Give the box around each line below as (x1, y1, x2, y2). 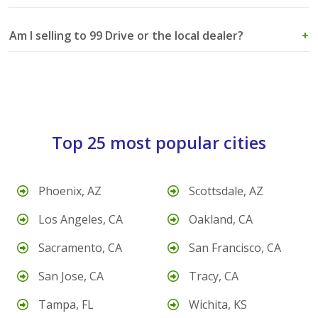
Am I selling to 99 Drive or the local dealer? (9, 27, 243, 43)
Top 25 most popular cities (52, 131, 266, 155)
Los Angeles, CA (35, 212, 123, 228)
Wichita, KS (186, 297, 247, 313)
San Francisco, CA (186, 240, 281, 256)
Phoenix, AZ (35, 183, 102, 199)
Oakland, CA (186, 212, 253, 228)
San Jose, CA (35, 268, 104, 285)
